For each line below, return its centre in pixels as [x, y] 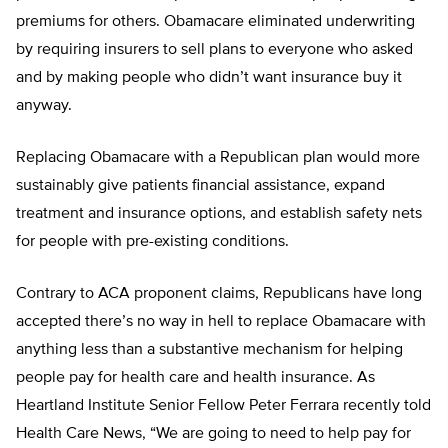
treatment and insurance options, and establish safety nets [219, 214]
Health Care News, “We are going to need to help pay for [213, 434]
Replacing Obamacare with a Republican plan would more [218, 158]
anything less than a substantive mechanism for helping [209, 350]
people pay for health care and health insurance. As [195, 378]
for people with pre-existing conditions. [152, 242]
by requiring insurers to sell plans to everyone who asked [214, 50]
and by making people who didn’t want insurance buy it [209, 78]
